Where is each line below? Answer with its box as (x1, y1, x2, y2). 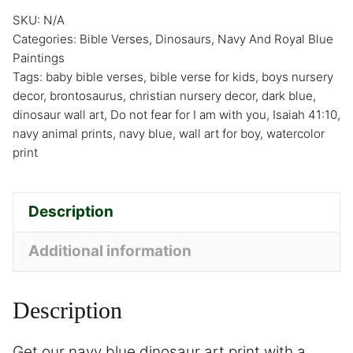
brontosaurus (50, 87, 123, 103)
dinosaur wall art (13, 106, 104, 122)
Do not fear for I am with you (110, 106, 266, 122)
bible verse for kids (150, 69, 255, 84)
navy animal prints (13, 125, 113, 141)
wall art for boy (179, 125, 260, 141)
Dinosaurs (155, 31, 211, 46)
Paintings (13, 50, 65, 65)
